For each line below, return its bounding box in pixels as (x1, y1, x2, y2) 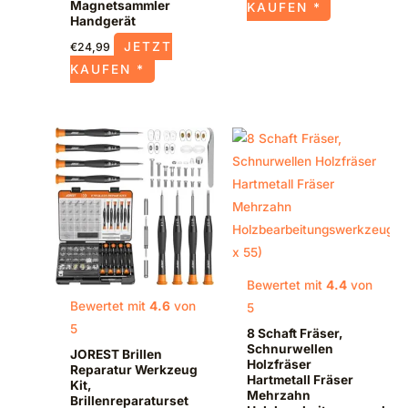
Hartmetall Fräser (246, 372, 353, 387)
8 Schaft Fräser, (246, 325, 343, 341)
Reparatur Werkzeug (70, 362, 199, 378)
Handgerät (70, 14, 137, 29)
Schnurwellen (246, 341, 333, 356)
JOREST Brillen (70, 347, 163, 362)
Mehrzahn (246, 387, 311, 403)
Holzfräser (246, 356, 311, 372)
